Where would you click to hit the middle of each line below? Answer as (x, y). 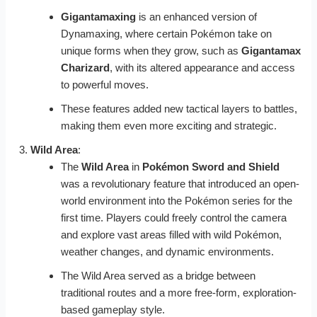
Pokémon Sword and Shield (211, 166)
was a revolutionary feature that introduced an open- (180, 183)
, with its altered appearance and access (202, 67)
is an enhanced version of (196, 16)
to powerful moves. (104, 84)
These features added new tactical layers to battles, (179, 108)
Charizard (85, 67)
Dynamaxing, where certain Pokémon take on (166, 33)
